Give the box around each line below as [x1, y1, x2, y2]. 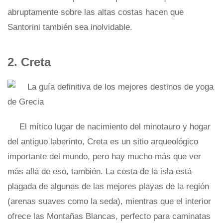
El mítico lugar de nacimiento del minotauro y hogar [19, 122, 211, 131]
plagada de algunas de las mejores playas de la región [7, 182, 209, 191]
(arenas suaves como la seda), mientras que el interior [7, 197, 211, 206]
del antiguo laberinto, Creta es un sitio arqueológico [7, 137, 198, 146]
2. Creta [7, 55, 51, 69]
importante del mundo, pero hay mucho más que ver [7, 152, 201, 161]
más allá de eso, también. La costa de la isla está [7, 167, 192, 176]
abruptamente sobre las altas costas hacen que [7, 7, 184, 17]
